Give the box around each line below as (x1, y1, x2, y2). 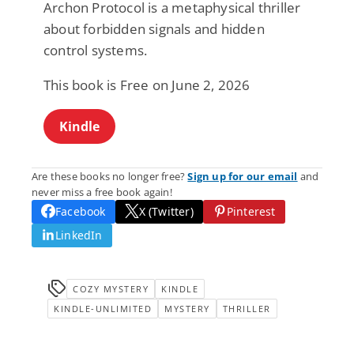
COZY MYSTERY (73, 282, 149, 295)
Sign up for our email (187, 168, 298, 183)
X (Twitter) (138, 203, 194, 219)
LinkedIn (55, 227, 103, 243)
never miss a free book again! (32, 184, 172, 199)
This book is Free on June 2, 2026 (43, 75, 250, 94)
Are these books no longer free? (32, 168, 188, 183)
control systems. (43, 40, 148, 59)
